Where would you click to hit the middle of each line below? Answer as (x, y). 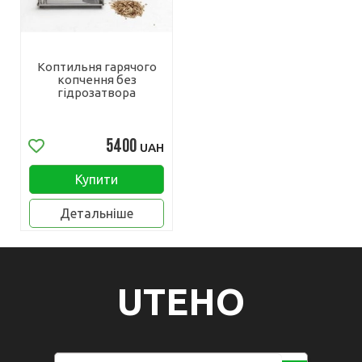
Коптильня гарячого (97, 67)
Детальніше (97, 213)
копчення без (97, 80)
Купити (97, 179)
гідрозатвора (97, 93)
